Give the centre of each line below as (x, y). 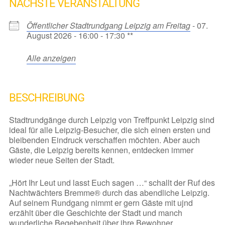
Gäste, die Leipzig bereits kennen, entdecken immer (101, 150)
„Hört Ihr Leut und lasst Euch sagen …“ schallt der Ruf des (112, 183)
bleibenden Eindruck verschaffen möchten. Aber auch (104, 140)
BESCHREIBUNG (46, 98)
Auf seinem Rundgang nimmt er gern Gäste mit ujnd (101, 203)
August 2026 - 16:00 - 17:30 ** (80, 36)
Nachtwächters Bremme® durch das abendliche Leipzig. (109, 193)
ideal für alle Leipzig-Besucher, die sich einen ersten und (109, 130)
